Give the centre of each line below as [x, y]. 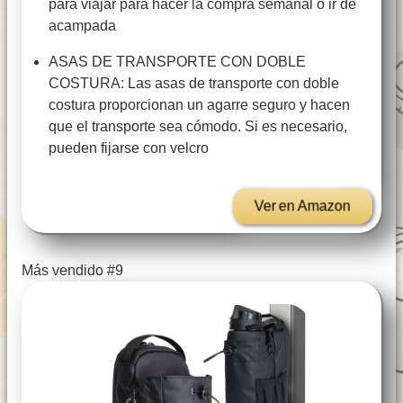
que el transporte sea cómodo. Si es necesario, [198, 127]
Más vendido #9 [72, 271]
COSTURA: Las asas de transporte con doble [194, 84]
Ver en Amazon [302, 206]
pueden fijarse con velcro [129, 148]
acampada [82, 26]
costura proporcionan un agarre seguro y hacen [199, 105]
